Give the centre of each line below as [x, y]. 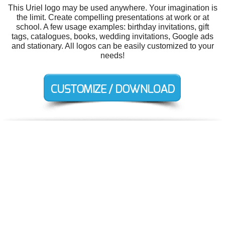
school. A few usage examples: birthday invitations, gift [113, 27]
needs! [113, 55]
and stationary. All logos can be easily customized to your [113, 46]
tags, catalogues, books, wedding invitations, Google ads [113, 36]
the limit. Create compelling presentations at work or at [113, 17]
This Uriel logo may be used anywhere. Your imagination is [113, 8]
